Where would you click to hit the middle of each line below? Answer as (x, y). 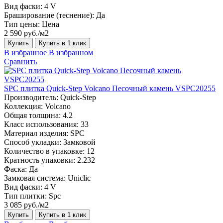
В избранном (71, 52)
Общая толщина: (32, 115)
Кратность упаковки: (40, 160)
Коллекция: (23, 106)
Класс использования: (41, 124)
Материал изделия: (36, 133)
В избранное (25, 52)
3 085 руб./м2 (26, 205)
